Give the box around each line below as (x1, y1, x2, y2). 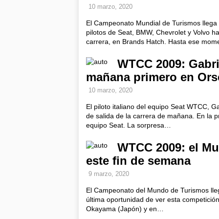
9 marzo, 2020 (88, 170, 129, 177)
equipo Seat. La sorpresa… (86, 121, 171, 129)
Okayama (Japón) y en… (86, 205, 164, 213)
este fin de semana (86, 154, 191, 167)
